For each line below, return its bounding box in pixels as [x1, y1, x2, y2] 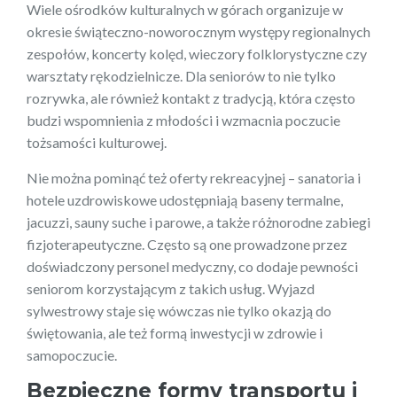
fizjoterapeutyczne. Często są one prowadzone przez [27, 235, 347, 253]
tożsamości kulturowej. [27, 133, 167, 151]
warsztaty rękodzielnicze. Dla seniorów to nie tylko [27, 66, 336, 84]
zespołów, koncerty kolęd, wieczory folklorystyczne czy [27, 44, 367, 62]
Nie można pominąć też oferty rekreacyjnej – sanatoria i [27, 168, 361, 186]
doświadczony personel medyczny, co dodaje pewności [27, 257, 358, 275]
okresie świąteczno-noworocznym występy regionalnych [27, 22, 370, 40]
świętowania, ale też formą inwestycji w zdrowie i [27, 323, 323, 341]
